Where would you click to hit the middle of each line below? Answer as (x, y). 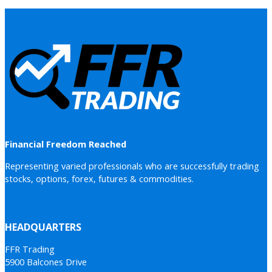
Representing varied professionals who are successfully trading (132, 165)
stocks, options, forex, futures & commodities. (99, 178)
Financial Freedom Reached (66, 144)
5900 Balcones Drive (46, 261)
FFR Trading (30, 249)
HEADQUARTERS (43, 227)
